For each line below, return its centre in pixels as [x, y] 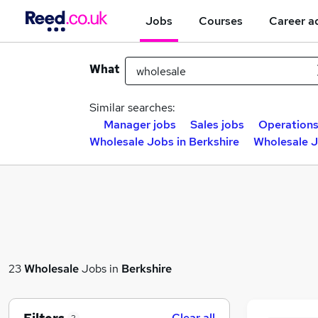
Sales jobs [217, 125]
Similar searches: [132, 108]
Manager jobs [140, 125]
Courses [221, 21]
